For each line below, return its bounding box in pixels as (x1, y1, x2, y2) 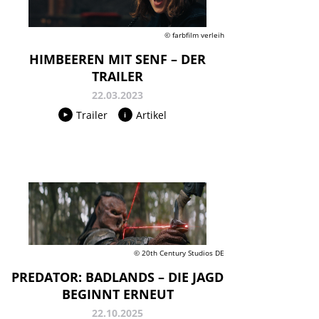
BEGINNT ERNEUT (61, 286, 174, 303)
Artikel (135, 108, 167, 122)
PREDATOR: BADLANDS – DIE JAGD (11, 268, 224, 286)
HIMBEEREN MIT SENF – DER (29, 50, 206, 68)
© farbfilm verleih (164, 29, 224, 40)
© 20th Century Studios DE (134, 248, 224, 258)
